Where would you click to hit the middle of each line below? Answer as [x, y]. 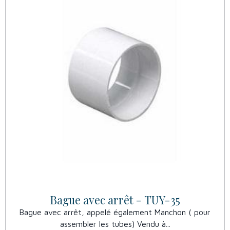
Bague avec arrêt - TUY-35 [115, 200]
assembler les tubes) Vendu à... [115, 224]
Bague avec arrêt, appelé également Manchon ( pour [115, 212]
